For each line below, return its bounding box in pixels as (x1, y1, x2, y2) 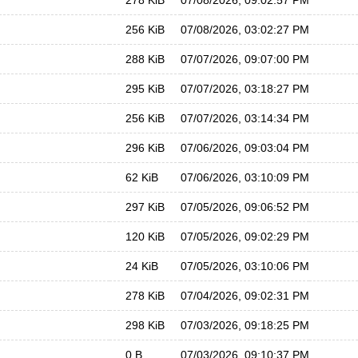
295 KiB (125, 82, 165, 95)
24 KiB (125, 260, 158, 272)
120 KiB (125, 230, 165, 243)
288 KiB (125, 53, 165, 66)
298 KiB (125, 319, 165, 332)
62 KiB (125, 171, 158, 184)
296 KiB (125, 141, 165, 154)
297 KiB (125, 201, 165, 213)
